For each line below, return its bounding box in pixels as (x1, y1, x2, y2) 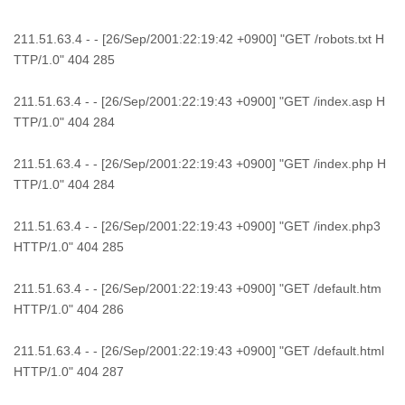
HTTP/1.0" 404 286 (14, 302, 124, 316)
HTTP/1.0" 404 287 (14, 364, 124, 379)
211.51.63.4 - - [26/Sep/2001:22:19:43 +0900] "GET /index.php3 (14, 219, 381, 233)
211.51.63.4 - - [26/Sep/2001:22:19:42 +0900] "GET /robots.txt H (14, 32, 384, 46)
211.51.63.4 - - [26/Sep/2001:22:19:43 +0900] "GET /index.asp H (14, 94, 385, 108)
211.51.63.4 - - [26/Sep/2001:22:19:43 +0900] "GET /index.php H (14, 156, 386, 171)
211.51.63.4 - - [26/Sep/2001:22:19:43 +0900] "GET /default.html (14, 344, 384, 358)
